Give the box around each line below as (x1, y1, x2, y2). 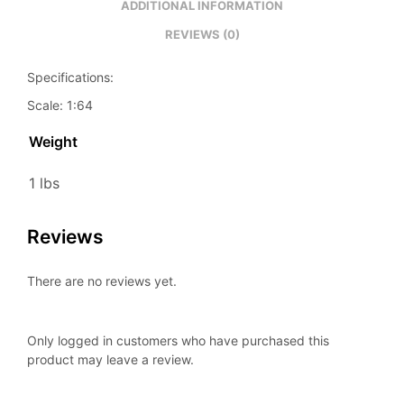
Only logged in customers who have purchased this (27, 332, 329, 348)
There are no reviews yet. (27, 272, 177, 289)
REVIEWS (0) (164, 27, 240, 42)
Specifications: (27, 69, 114, 85)
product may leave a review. (27, 351, 194, 367)
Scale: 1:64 (27, 96, 93, 113)
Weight (29, 132, 78, 151)
